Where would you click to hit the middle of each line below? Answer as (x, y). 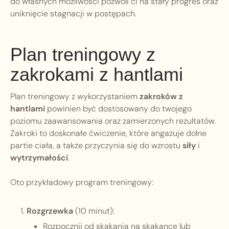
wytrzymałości (39, 158)
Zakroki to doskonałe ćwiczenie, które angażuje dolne (108, 133)
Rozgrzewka (50, 211)
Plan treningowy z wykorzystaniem (75, 97)
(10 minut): (94, 211)
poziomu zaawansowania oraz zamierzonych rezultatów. (113, 121)
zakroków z (161, 97)
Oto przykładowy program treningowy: (82, 182)
